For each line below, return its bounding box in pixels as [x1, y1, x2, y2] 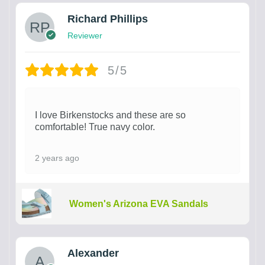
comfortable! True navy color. [35, 122, 155, 132]
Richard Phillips [67, 13, 148, 25]
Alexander [67, 247, 119, 259]
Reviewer [67, 31, 102, 40]
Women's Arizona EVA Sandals [69, 198, 208, 209]
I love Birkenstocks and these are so [35, 110, 186, 120]
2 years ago [35, 153, 79, 163]
